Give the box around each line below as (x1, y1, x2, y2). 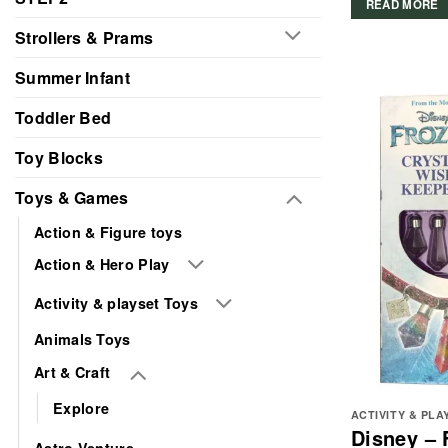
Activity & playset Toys (34, 293, 198, 314)
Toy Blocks (15, 145, 103, 169)
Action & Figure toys (34, 221, 182, 242)
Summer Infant (15, 65, 130, 89)
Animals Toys (34, 329, 131, 350)
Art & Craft (34, 361, 111, 382)
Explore (53, 397, 110, 418)
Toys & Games (15, 185, 129, 209)
